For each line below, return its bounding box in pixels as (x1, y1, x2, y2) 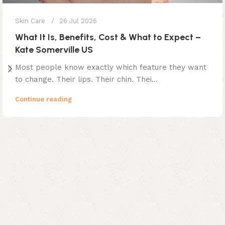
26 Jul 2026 (59, 17, 97, 25)
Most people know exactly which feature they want (15, 62, 206, 72)
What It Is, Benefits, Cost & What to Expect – (15, 31, 201, 43)
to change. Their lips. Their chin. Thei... (15, 74, 158, 84)
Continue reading (15, 95, 72, 103)
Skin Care (15, 17, 45, 25)
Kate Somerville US (15, 44, 93, 55)
